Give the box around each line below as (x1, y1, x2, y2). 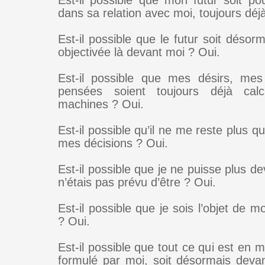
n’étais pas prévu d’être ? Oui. (58, 176, 216, 189)
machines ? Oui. (58, 98, 144, 111)
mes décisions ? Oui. (58, 137, 168, 150)
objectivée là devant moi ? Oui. (58, 46, 220, 59)
